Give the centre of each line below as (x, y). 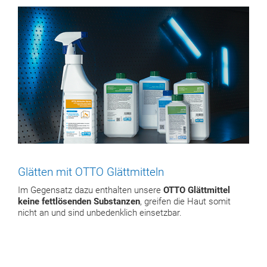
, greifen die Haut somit (185, 201)
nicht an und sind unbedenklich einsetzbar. (100, 213)
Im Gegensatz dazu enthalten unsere (91, 190)
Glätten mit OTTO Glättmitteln (91, 172)
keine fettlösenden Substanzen (79, 201)
